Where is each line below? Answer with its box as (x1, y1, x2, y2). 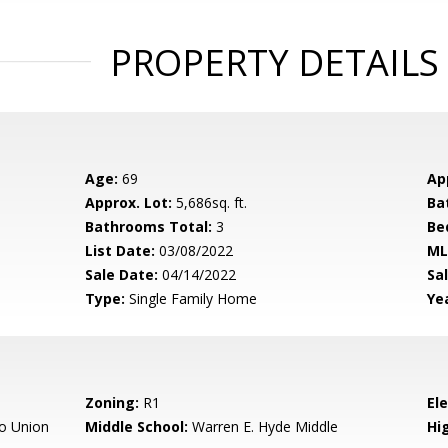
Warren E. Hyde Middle (188, 417, 339, 436)
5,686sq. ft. (172, 193, 248, 212)
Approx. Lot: (85, 193, 173, 212)
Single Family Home (125, 289, 258, 308)
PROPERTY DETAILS (109, 38, 439, 87)
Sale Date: (85, 265, 159, 284)
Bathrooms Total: (85, 217, 213, 236)
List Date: (85, 241, 156, 260)
